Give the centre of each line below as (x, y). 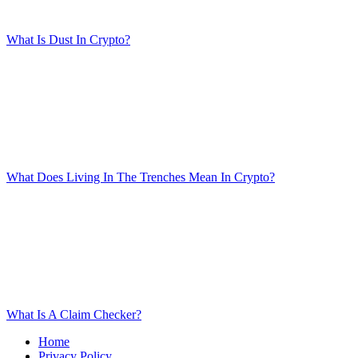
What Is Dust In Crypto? (68, 39)
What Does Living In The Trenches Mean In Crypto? (141, 177)
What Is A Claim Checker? (74, 314)
